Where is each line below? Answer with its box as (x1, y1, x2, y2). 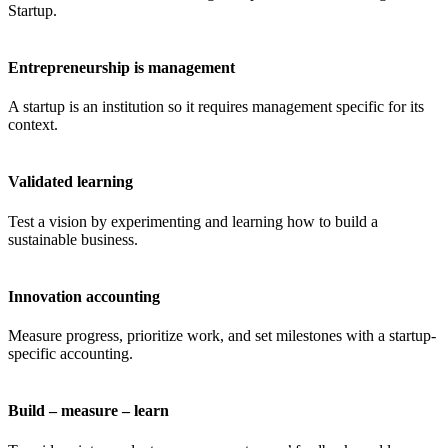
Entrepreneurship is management (8, 58, 235, 76)
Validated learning (8, 173, 133, 191)
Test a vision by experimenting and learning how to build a (8, 212, 378, 230)
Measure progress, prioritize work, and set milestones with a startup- (8, 327, 436, 345)
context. (8, 116, 58, 134)
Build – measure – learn (8, 402, 169, 420)
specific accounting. (8, 345, 133, 363)
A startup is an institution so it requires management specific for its (8, 98, 424, 116)
